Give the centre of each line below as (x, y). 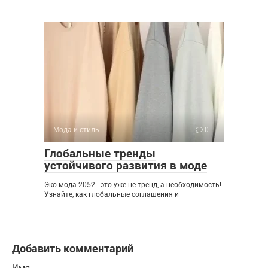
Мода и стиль (76, 130)
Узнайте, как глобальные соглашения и (112, 195)
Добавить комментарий (73, 249)
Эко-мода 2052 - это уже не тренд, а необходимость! (133, 185)
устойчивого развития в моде (126, 166)
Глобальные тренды (100, 154)
